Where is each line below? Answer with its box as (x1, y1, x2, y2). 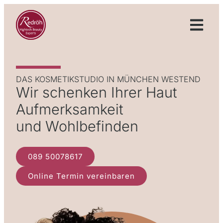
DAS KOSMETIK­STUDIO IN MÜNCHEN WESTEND (16, 74, 201, 84)
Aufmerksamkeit (16, 101, 123, 118)
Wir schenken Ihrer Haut (16, 84, 177, 101)
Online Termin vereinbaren (28, 171, 135, 181)
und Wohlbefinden (16, 117, 138, 135)
